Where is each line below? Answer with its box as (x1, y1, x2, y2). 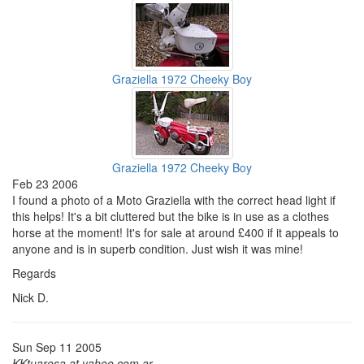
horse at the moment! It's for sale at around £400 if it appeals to (12, 223, 339, 240)
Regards (12, 264, 56, 281)
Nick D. (12, 288, 49, 305)
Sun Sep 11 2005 (12, 338, 102, 355)
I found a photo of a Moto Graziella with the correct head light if (12, 191, 336, 208)
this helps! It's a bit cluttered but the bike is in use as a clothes (12, 207, 329, 224)
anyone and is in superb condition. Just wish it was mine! (12, 240, 303, 257)
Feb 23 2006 (12, 175, 78, 192)
